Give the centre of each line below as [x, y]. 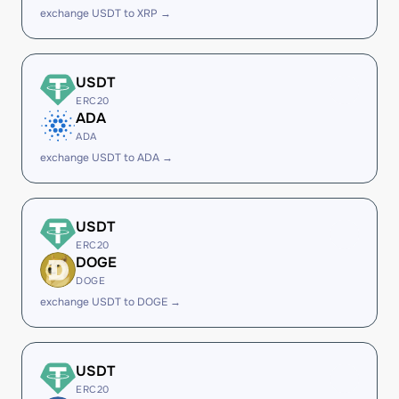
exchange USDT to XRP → [106, 13]
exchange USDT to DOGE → [110, 302]
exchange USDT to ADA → [106, 158]
